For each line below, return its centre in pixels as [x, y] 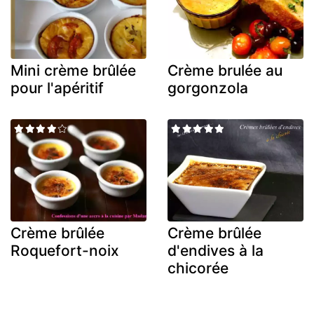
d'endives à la [216, 250]
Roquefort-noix [65, 250]
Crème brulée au [225, 71]
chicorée [198, 268]
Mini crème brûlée [73, 71]
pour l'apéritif [57, 88]
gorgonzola [208, 88]
